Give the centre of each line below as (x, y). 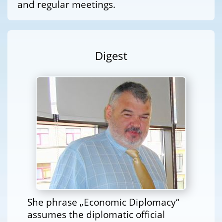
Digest (111, 56)
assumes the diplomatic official (96, 215)
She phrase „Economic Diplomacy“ (103, 202)
